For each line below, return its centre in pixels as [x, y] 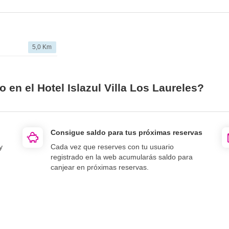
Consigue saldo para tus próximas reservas [127, 132]
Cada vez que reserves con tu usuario [112, 146]
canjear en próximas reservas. [100, 167]
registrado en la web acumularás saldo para [122, 157]
